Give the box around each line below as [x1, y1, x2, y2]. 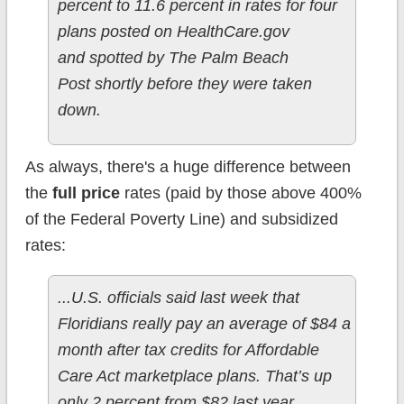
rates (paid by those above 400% [119, 184, 362, 203]
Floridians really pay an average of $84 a [57, 315, 351, 334]
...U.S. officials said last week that [57, 289, 299, 308]
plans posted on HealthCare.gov [57, 23, 289, 41]
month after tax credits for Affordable [57, 341, 319, 360]
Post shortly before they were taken [57, 75, 312, 94]
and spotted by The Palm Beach [57, 49, 289, 68]
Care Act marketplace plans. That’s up [57, 367, 332, 386]
